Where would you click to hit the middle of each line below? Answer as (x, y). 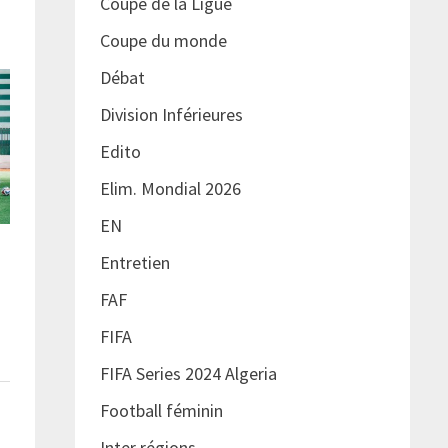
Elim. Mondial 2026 (170, 189)
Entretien (134, 263)
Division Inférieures (171, 115)
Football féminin (161, 411)
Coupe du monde (163, 41)
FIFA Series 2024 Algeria (190, 374)
